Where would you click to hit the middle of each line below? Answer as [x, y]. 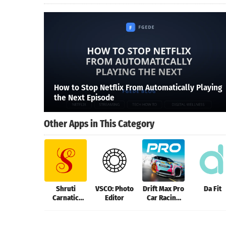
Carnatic [66, 198]
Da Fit [213, 189]
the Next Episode [84, 97]
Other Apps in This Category [99, 124]
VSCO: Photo [115, 189]
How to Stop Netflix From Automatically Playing [138, 87]
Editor [115, 198]
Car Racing [164, 198]
